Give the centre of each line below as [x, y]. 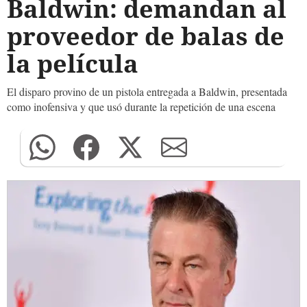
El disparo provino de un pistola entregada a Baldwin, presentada [147, 91]
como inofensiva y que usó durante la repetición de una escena [141, 107]
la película [73, 63]
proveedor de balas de [146, 36]
